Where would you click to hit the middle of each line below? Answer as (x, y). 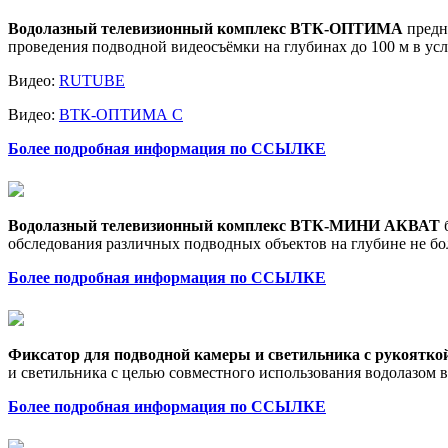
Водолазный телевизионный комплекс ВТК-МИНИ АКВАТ (224, 225)
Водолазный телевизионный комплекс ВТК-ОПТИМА (205, 28)
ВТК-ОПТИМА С (121, 114)
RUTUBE (92, 80)
